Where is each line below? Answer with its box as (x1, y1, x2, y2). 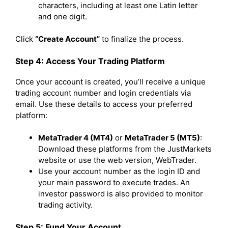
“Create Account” (35, 34, 100, 44)
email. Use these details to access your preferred (15, 99, 192, 109)
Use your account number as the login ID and (38, 166, 200, 176)
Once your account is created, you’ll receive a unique (15, 76, 206, 87)
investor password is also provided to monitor (38, 189, 203, 198)
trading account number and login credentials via (15, 88, 191, 98)
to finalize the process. (100, 34, 184, 44)
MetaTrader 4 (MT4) (38, 133, 113, 142)
